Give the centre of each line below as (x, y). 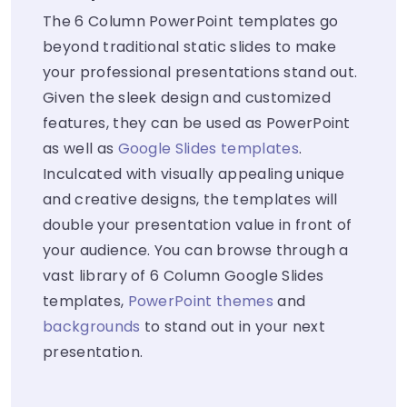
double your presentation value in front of (198, 225)
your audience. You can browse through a (196, 251)
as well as (80, 149)
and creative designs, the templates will (190, 200)
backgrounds (92, 327)
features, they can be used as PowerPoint (197, 124)
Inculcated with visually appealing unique (194, 174)
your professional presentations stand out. (200, 73)
